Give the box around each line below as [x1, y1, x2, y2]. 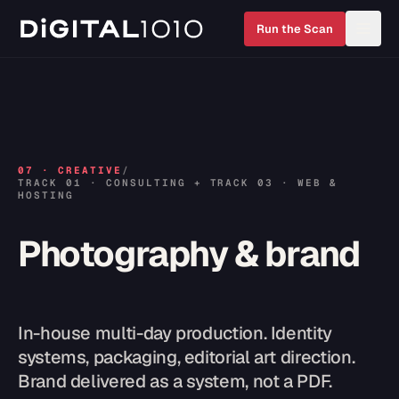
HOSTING [18, 189, 74, 201]
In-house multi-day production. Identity [18, 322, 332, 345]
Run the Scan [256, 20, 333, 37]
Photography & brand [18, 231, 360, 277]
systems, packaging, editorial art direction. [18, 346, 355, 369]
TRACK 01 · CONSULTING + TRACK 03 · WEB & [18, 176, 338, 189]
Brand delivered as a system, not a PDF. [18, 370, 332, 393]
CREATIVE [57, 164, 122, 176]
